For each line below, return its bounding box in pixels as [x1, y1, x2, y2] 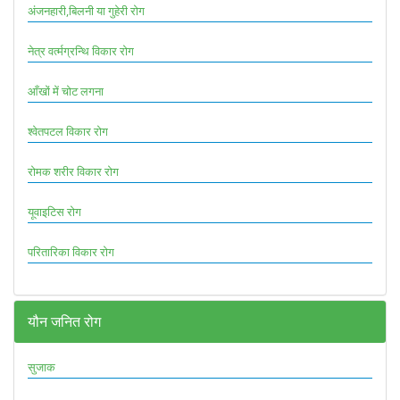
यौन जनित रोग [28, 311, 101, 331]
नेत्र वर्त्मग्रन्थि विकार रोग [28, 42, 134, 59]
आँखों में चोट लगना [28, 82, 104, 99]
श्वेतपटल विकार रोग [28, 122, 108, 139]
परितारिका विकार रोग [28, 243, 114, 260]
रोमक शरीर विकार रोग [28, 162, 119, 179]
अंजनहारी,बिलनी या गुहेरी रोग [28, 2, 145, 19]
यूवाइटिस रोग [28, 203, 81, 220]
